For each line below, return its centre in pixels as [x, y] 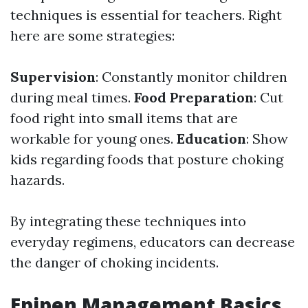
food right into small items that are [124, 118]
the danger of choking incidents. [114, 262]
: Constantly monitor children [191, 77]
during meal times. [72, 97]
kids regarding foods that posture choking [147, 159]
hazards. [37, 180]
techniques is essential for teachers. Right [146, 15]
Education [211, 139]
